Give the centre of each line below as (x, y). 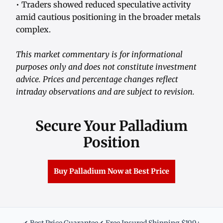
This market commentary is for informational (99, 55)
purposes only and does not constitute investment (106, 67)
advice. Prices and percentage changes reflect (97, 79)
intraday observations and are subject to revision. (105, 92)
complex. (33, 30)
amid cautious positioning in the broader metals (108, 17)
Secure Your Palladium (111, 126)
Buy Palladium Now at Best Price (111, 171)
